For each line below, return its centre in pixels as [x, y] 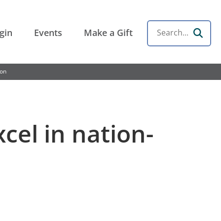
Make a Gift [108, 33]
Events [48, 33]
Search [164, 38]
